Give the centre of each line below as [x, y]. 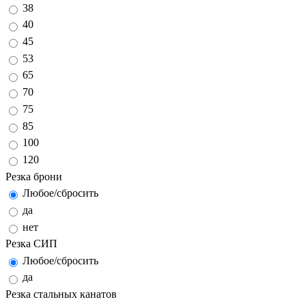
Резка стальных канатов [61, 294]
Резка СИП [31, 244]
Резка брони [34, 176]
